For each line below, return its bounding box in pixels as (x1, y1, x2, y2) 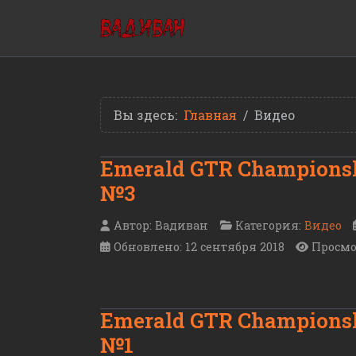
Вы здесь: (114, 106, 184, 123)
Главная (184, 106, 237, 123)
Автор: (110, 218, 155, 234)
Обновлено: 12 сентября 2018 (114, 239, 284, 255)
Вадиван (155, 218, 208, 234)
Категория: (232, 218, 304, 234)
